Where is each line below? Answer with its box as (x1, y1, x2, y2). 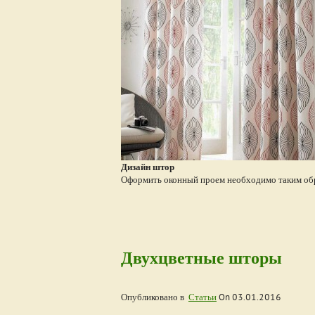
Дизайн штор (121, 161, 174, 173)
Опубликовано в (121, 291, 188, 303)
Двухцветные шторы (121, 247, 282, 269)
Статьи (188, 291, 217, 303)
